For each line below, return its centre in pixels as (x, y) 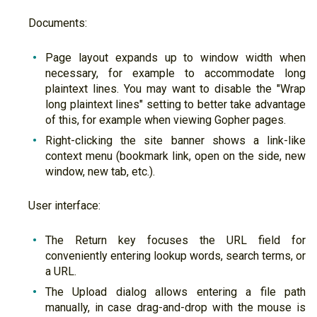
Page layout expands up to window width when (175, 58)
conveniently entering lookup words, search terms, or (175, 256)
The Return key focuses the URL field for (175, 241)
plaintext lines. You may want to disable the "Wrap (175, 89)
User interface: (64, 206)
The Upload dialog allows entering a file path (175, 292)
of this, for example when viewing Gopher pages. (166, 120)
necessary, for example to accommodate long (175, 74)
